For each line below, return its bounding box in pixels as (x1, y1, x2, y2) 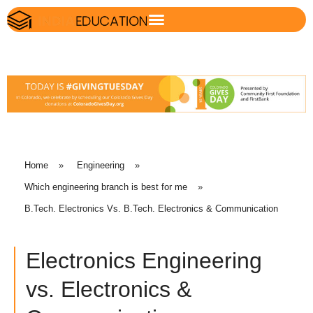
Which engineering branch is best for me (24, 181, 187, 192)
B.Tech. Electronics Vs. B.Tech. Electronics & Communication (24, 203, 278, 214)
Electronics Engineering (26, 248, 262, 274)
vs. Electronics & (26, 277, 191, 303)
